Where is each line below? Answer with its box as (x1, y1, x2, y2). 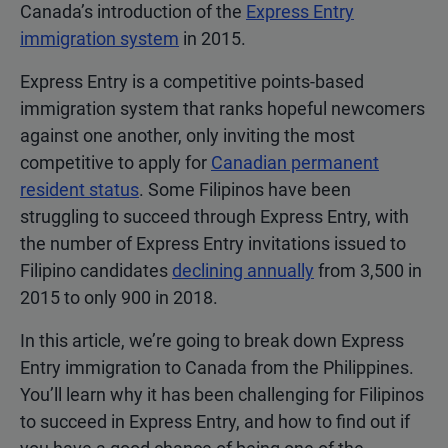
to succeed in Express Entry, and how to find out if (20, 411, 410, 433)
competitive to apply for (20, 152, 211, 174)
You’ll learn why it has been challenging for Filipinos (20, 384, 424, 406)
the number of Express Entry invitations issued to (20, 233, 406, 255)
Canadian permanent (211, 152, 379, 174)
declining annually (172, 260, 314, 282)
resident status (20, 179, 139, 201)
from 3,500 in (314, 260, 422, 282)
